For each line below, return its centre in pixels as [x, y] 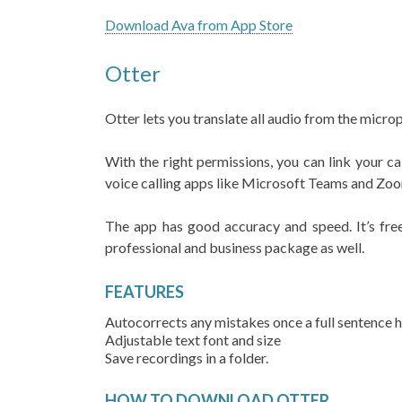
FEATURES [146, 292]
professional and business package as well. [236, 247]
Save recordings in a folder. [187, 358]
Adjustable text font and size [194, 340]
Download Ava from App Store [199, 25]
